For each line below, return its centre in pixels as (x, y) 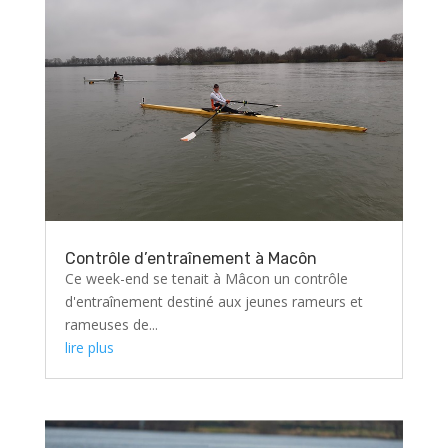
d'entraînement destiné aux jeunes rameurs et (213, 301)
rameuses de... (111, 324)
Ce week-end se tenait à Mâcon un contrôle (206, 278)
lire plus (89, 347)
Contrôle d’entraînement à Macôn (190, 258)
